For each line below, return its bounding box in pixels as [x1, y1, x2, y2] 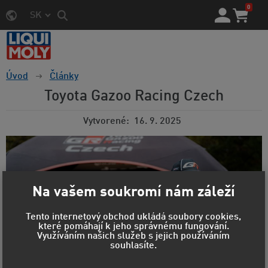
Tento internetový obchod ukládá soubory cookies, [26, 212, 242, 223]
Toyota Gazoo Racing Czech [44, 89, 224, 105]
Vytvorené [83, 117, 126, 127]
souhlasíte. [110, 241, 157, 251]
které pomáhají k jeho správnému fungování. [38, 222, 229, 232]
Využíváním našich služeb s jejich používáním [37, 232, 230, 242]
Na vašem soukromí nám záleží [32, 185, 235, 200]
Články [49, 72, 78, 82]
